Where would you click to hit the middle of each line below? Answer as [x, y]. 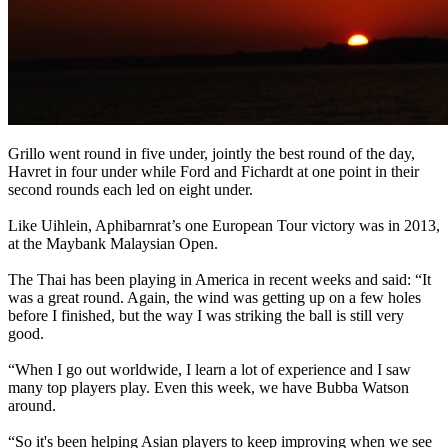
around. [32, 405]
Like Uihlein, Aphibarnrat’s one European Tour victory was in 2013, [224, 225]
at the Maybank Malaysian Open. [113, 243]
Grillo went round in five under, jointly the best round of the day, [211, 153]
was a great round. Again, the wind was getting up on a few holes [214, 297]
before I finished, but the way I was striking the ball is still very [206, 315]
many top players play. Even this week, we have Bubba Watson [208, 387]
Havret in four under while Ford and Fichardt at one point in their [213, 171]
